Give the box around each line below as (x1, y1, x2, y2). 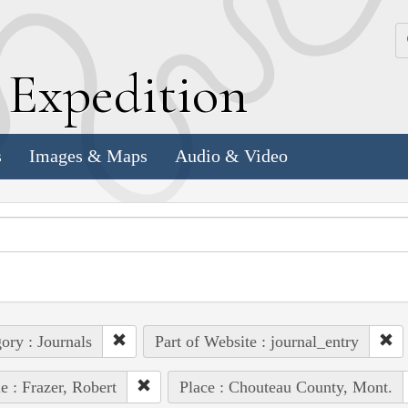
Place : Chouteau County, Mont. (178, 377, 393, 396)
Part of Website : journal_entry (154, 331, 359, 351)
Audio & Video (175, 146, 288, 167)
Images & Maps (29, 146, 148, 167)
